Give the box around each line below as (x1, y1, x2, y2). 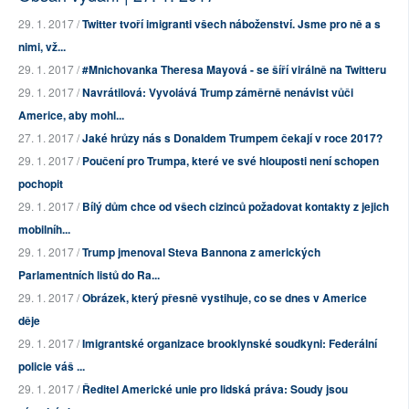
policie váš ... (18, 358, 85, 375)
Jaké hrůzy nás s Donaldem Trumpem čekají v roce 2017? (82, 130, 383, 147)
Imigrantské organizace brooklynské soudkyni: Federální (82, 335, 377, 352)
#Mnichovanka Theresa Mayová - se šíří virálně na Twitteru (82, 61, 386, 79)
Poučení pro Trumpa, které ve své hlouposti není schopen (82, 152, 379, 170)
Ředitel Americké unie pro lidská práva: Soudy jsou (82, 381, 348, 398)
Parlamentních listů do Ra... (18, 267, 160, 284)
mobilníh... (18, 221, 70, 238)
